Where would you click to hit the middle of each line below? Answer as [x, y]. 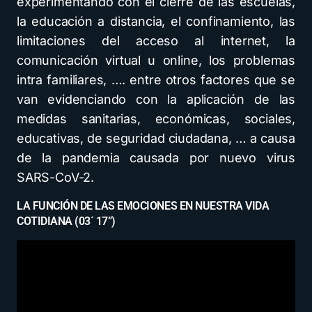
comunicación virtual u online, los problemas [156, 60]
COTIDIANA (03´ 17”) [66, 221]
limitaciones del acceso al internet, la [156, 41]
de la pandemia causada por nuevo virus [156, 158]
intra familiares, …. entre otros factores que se [156, 80]
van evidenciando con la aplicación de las [156, 99]
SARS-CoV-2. [56, 177]
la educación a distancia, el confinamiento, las [156, 21]
